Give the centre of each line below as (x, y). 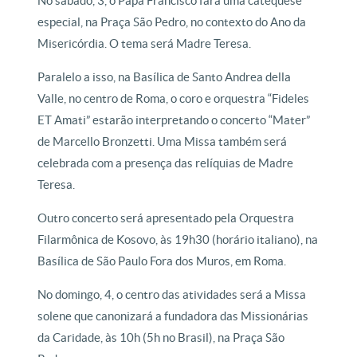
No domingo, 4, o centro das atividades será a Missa (172, 294)
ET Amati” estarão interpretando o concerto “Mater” (174, 120)
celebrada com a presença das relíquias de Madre (166, 163)
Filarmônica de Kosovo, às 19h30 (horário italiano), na (178, 239)
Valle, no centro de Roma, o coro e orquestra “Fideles (174, 98)
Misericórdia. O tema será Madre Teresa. (145, 43)
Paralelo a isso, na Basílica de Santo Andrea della (165, 76)
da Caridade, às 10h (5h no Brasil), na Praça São (161, 337)
